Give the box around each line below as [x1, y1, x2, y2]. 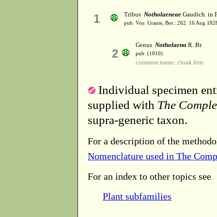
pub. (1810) [136, 51, 163, 57]
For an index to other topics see [88, 170, 211, 182]
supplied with [88, 98, 157, 111]
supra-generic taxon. [88, 113, 187, 126]
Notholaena [155, 41, 186, 49]
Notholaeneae [144, 11, 181, 18]
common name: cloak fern [136, 59, 203, 66]
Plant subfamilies [103, 191, 171, 202]
